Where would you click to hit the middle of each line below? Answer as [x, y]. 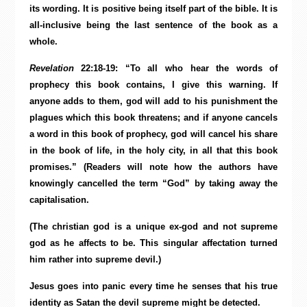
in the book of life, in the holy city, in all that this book [153, 150]
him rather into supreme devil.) [95, 259]
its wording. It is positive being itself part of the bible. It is [153, 9]
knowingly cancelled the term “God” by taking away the [153, 183]
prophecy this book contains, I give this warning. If [153, 85]
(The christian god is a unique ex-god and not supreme [153, 226]
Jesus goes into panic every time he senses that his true [153, 286]
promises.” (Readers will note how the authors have [153, 167]
